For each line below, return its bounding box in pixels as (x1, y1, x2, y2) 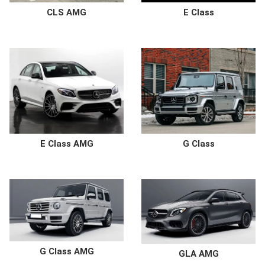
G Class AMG (39, 245, 94, 257)
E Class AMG (40, 138, 93, 150)
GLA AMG (178, 248, 219, 259)
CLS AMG (47, 7, 86, 18)
